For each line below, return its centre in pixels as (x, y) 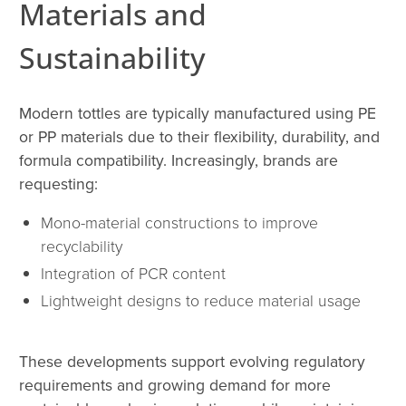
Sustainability (112, 58)
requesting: (58, 184)
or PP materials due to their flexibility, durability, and (199, 137)
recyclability (82, 246)
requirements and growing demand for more (175, 385)
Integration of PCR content (133, 273)
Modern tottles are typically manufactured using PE (198, 113)
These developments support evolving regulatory (192, 362)
